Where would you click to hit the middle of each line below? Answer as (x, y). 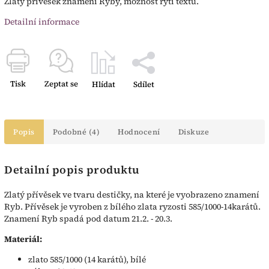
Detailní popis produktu (72, 170)
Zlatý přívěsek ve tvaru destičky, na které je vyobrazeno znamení (132, 194)
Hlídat (103, 85)
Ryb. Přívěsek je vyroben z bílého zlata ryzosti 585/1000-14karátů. (132, 206)
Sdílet (144, 85)
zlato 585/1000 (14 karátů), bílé (87, 259)
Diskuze (193, 132)
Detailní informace (42, 22)
